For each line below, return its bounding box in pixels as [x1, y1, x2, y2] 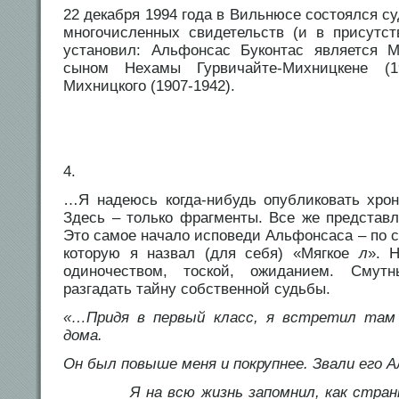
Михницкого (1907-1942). [63, 77, 235, 95]
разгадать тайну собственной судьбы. [63, 281, 330, 298]
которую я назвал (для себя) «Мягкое [63, 245, 359, 263]
